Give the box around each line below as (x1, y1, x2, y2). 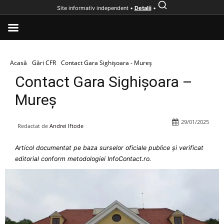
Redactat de (17, 122, 48, 129)
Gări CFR (32, 58, 56, 67)
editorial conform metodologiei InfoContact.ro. (15, 155, 151, 162)
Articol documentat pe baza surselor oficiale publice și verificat (15, 144, 203, 151)
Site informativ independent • (56, 4, 134, 11)
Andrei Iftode (49, 122, 83, 129)
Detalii (134, 4, 151, 11)
